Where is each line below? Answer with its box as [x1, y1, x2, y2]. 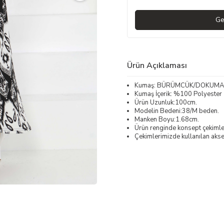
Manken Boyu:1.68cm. [134, 114, 199, 124]
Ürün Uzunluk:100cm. [134, 97, 197, 107]
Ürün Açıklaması [127, 59, 187, 71]
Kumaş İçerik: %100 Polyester [134, 89, 222, 98]
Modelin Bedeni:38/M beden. [134, 106, 219, 115]
